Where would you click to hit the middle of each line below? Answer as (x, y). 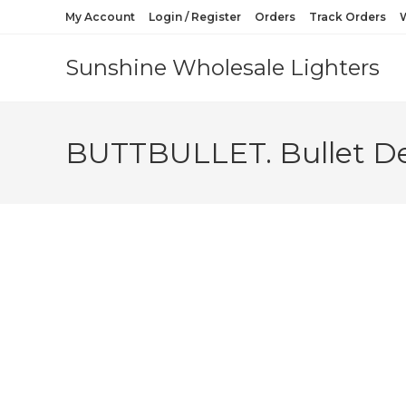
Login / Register (195, 17)
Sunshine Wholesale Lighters (222, 68)
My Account (100, 17)
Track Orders (348, 17)
